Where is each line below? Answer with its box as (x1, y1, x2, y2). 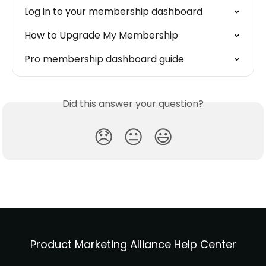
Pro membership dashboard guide (24, 52, 184, 66)
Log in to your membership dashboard (24, 5, 202, 19)
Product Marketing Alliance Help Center (30, 237, 236, 252)
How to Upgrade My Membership (24, 28, 178, 43)
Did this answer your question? (62, 97, 204, 111)
